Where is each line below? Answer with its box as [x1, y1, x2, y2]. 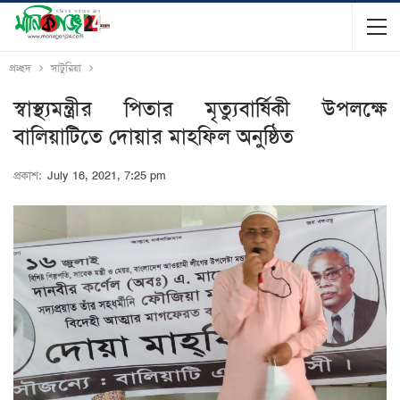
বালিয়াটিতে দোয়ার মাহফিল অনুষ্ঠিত [13, 123, 294, 150]
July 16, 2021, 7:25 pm [47, 168, 166, 183]
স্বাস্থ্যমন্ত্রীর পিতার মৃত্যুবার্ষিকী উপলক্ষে [13, 96, 387, 122]
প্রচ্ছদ [9, 61, 31, 75]
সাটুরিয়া [51, 61, 81, 75]
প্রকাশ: [13, 168, 46, 183]
